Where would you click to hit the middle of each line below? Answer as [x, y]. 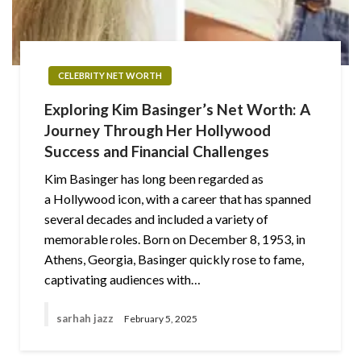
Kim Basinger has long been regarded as [154, 178]
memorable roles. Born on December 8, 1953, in [175, 239]
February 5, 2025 [161, 318]
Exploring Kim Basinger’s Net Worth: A [177, 109]
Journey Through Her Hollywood [158, 130]
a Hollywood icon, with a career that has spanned [178, 198]
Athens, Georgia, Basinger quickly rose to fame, [174, 259]
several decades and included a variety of [156, 218]
